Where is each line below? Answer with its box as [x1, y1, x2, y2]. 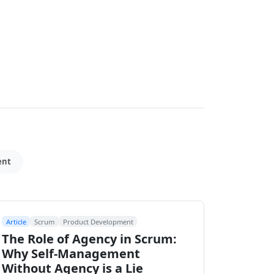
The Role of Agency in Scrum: [2, 231, 177, 248]
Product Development [62, 217, 133, 226]
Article [6, 217, 26, 226]
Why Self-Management [2, 245, 140, 262]
